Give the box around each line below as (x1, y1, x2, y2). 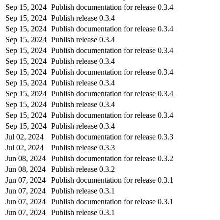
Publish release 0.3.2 (51, 165, 115, 173)
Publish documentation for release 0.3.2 (51, 154, 173, 163)
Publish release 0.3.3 (51, 143, 115, 152)
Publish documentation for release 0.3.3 (51, 132, 173, 141)
